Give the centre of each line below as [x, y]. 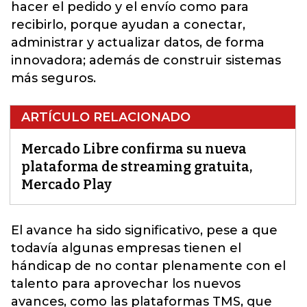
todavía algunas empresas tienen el [126, 248]
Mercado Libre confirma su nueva [134, 149]
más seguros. [53, 78]
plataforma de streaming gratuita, [137, 167]
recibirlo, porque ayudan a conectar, [128, 25]
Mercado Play [66, 185]
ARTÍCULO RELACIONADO [106, 118]
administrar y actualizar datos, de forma [138, 43]
